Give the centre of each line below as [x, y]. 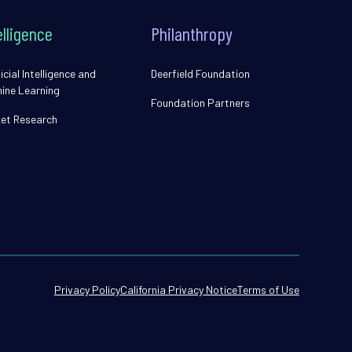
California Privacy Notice [178, 290]
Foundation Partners [201, 103]
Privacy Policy [87, 290]
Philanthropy [192, 33]
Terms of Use [268, 290]
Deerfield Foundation [201, 73]
